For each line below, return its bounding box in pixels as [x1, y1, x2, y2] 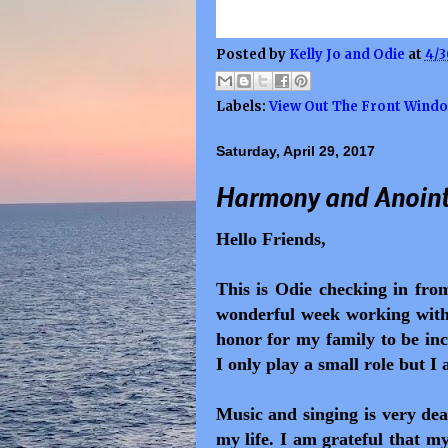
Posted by [215, 45, 289, 63]
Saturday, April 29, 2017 [215, 143, 375, 159]
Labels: [215, 98, 269, 115]
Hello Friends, [215, 229, 326, 249]
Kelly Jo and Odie [288, 45, 408, 63]
